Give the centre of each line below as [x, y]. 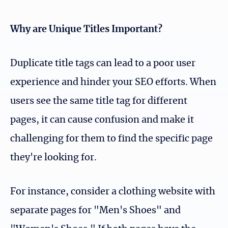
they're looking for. [53, 158]
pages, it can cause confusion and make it [102, 120]
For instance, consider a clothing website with [113, 192]
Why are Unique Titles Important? [86, 30]
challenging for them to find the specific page [111, 139]
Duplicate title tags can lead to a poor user [103, 64]
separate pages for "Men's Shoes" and [95, 211]
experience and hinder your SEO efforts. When [113, 83]
